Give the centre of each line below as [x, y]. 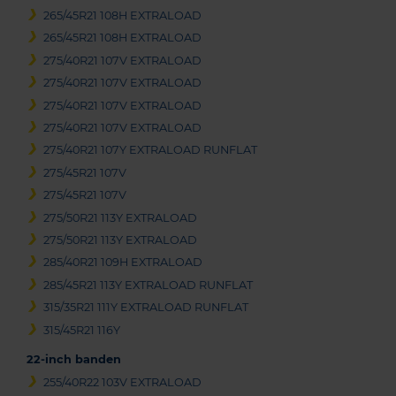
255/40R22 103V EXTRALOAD [123, 382]
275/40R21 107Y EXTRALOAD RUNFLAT [151, 150]
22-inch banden [74, 359]
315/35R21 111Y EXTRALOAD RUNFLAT [146, 308]
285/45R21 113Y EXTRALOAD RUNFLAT [148, 285]
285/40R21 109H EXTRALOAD [123, 263]
